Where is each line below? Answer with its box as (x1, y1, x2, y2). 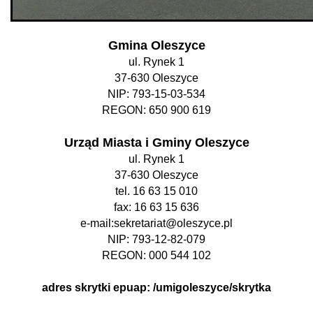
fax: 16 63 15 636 (114, 201, 199, 213)
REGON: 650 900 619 (102, 104, 211, 116)
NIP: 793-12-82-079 (108, 233, 205, 245)
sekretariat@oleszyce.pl (114, 217, 233, 229)
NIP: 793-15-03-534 (108, 88, 205, 100)
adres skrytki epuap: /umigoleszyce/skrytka (42, 282, 271, 293)
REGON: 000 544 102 (102, 249, 211, 261)
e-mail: (80, 217, 114, 229)
